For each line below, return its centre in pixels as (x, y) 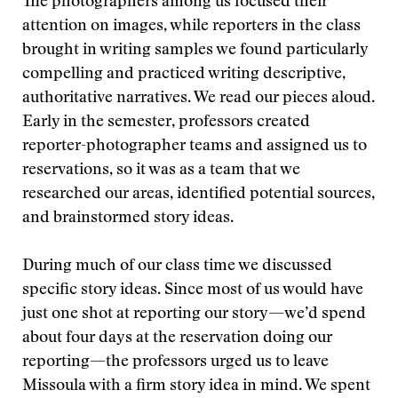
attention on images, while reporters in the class (191, 27)
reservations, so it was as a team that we (161, 171)
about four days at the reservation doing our (177, 338)
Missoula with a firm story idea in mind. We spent (196, 386)
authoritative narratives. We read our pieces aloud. (199, 99)
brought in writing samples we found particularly (195, 51)
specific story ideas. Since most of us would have (193, 291)
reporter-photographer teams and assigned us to (195, 147)
